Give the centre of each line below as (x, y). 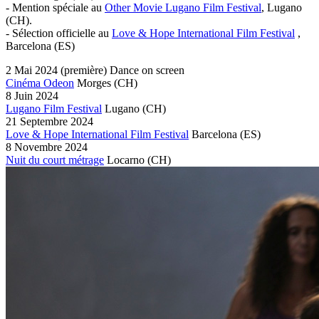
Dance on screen (147, 70)
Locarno (126, 159)
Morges (94, 83)
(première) (84, 70)
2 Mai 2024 (33, 70)
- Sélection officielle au (59, 33)
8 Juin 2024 (32, 95)
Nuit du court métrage (55, 159)
